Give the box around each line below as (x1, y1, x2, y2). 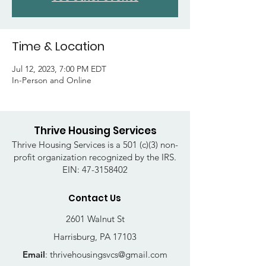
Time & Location (12, 38, 104, 55)
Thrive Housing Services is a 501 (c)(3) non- (12, 139, 178, 150)
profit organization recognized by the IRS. (14, 151, 176, 163)
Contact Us (68, 192, 121, 204)
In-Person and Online (12, 75, 91, 85)
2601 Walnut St (65, 213, 125, 224)
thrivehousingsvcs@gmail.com (50, 249, 167, 260)
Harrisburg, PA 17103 (53, 231, 137, 242)
